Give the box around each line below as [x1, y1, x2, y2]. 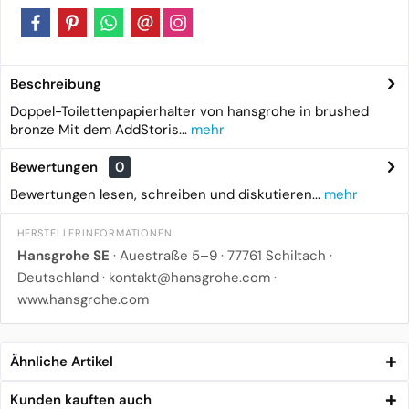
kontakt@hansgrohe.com [109, 268, 270, 287]
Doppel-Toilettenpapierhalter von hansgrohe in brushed [10, 102, 369, 121]
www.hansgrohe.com [17, 290, 149, 309]
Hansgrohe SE [17, 246, 110, 265]
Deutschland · [17, 268, 109, 287]
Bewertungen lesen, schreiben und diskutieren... [10, 185, 320, 204]
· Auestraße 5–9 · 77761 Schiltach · [110, 246, 332, 265]
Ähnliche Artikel [10, 352, 113, 371]
